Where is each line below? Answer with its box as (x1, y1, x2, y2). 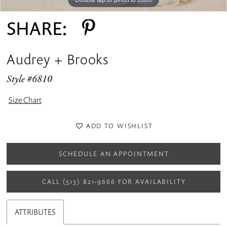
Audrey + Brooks (7, 49, 109, 68)
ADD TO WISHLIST (86, 121, 153, 130)
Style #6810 (7, 72, 53, 87)
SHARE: (7, 15, 68, 41)
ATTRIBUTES (15, 207, 56, 218)
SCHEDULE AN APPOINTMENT (58, 148, 169, 158)
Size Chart (8, 95, 42, 106)
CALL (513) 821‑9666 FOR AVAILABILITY (42, 176, 186, 186)
